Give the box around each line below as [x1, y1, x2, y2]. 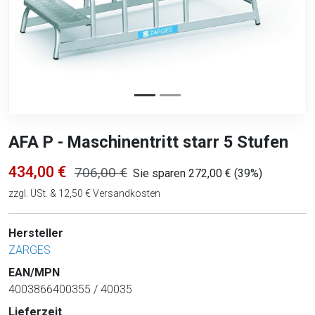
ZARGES [8, 243, 51, 257]
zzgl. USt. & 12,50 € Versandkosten [8, 187, 160, 199]
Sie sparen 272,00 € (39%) [133, 166, 262, 180]
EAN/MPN [8, 265, 60, 279]
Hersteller [8, 226, 63, 240]
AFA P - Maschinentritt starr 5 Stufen [8, 131, 288, 152]
